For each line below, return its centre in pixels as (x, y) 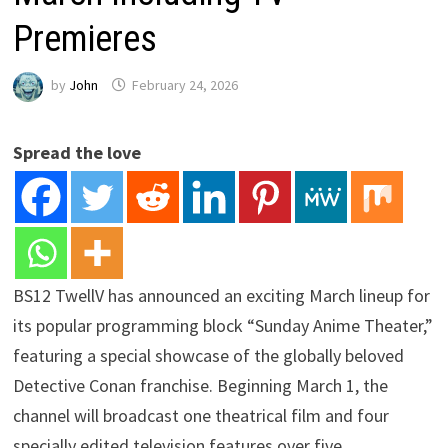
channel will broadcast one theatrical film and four (201, 415)
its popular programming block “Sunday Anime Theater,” (223, 325)
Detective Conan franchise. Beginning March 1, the (201, 385)
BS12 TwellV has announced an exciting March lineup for (222, 295)
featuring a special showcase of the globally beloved (209, 355)
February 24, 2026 (185, 85)
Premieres (85, 38)
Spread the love (77, 152)
